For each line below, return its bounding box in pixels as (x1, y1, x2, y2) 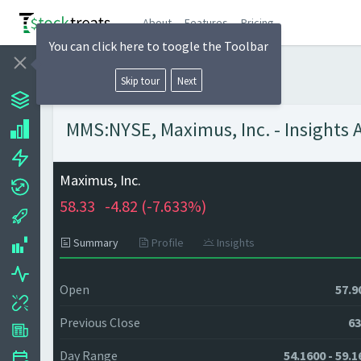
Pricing (241, 15, 275, 30)
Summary (71, 235, 118, 250)
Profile (149, 235, 184, 250)
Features (185, 15, 229, 30)
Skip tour (121, 73, 160, 87)
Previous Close (60, 314, 140, 330)
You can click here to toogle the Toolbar (49, 38, 268, 54)
